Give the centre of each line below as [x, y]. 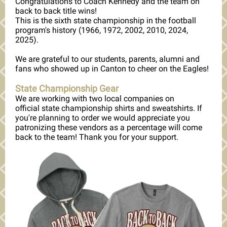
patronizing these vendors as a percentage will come [109, 128]
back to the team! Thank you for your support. [97, 137]
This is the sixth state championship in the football [106, 21]
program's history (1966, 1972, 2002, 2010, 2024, [102, 30]
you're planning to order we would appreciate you [103, 118]
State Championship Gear [67, 89]
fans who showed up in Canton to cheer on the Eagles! [112, 69]
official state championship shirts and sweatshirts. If [109, 108]
